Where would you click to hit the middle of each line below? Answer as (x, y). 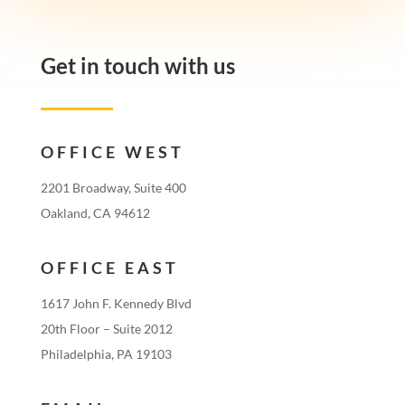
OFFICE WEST (112, 152)
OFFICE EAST (109, 268)
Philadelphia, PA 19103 (106, 354)
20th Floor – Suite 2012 (106, 329)
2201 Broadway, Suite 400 (113, 188)
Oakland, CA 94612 (95, 213)
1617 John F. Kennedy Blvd (116, 304)
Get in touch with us (137, 66)
